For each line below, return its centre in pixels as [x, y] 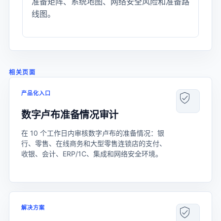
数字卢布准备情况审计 [70, 115]
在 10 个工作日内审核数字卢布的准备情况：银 [93, 133]
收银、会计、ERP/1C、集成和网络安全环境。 [92, 154]
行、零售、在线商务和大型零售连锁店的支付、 [94, 143]
